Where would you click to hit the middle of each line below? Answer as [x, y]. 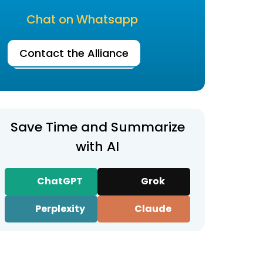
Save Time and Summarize [97, 127]
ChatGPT [59, 181]
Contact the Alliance [74, 53]
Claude [152, 208]
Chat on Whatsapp [82, 19]
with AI [97, 146]
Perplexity [59, 208]
